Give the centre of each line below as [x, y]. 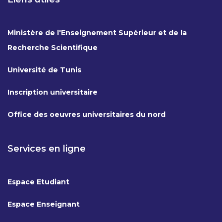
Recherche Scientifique [53, 48]
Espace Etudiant [38, 182]
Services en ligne [47, 149]
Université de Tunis [44, 70]
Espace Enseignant [44, 204]
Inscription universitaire [53, 92]
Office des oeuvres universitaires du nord [86, 115]
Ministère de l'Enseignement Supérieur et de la [97, 33]
